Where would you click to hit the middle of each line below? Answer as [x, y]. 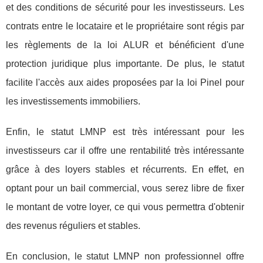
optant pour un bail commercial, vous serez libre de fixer [125, 188]
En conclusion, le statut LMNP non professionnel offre [125, 256]
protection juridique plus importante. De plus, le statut [125, 63]
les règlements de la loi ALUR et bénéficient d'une [125, 45]
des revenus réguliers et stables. [73, 225]
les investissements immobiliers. [73, 101]
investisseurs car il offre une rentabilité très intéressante [125, 150]
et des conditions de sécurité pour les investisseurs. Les [125, 7]
